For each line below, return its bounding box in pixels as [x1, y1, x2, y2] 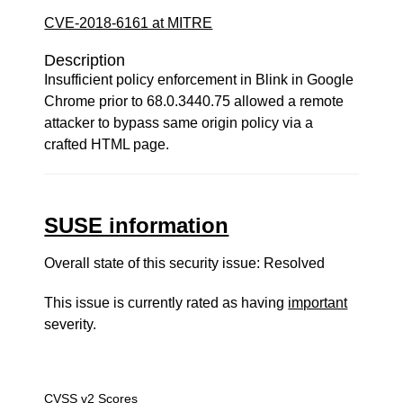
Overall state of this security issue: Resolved [44, 255, 326, 271]
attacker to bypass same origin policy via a [44, 115, 314, 130]
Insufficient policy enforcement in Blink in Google [44, 72, 354, 87]
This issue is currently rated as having [44, 295, 289, 310]
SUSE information [44, 213, 229, 237]
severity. [44, 317, 97, 332]
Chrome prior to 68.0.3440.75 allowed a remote [44, 94, 345, 109]
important [288, 295, 348, 310]
